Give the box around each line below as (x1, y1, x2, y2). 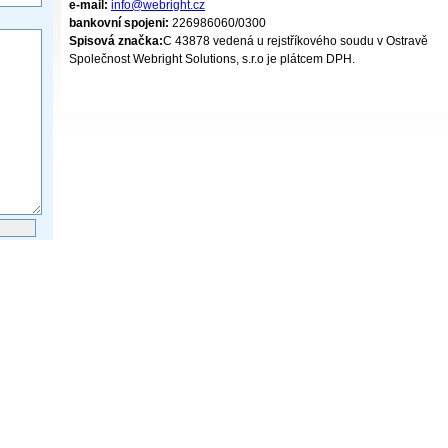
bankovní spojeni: (69, 16, 172, 30)
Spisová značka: (69, 34, 163, 48)
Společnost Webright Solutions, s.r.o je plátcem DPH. (69, 52, 355, 66)
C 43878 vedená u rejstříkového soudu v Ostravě (163, 34, 428, 48)
